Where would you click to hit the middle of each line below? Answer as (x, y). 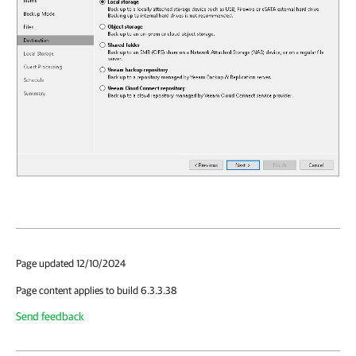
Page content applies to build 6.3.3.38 (97, 291)
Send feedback (50, 317)
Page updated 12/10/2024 (71, 264)
